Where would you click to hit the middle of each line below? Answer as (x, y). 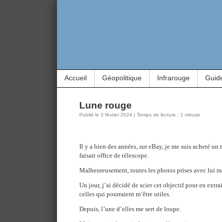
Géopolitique (122, 78)
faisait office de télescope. (114, 155)
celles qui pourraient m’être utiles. (125, 194)
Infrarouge (173, 78)
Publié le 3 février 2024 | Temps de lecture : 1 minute (140, 115)
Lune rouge (106, 105)
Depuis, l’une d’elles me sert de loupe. (130, 209)
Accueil (76, 78)
